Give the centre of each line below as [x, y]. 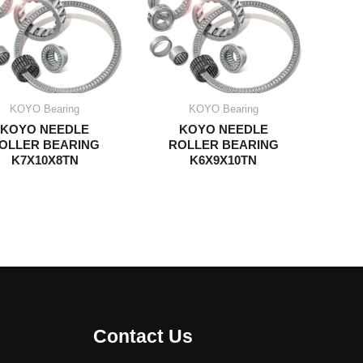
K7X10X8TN [45, 160]
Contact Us [143, 336]
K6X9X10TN [224, 160]
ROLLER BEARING [223, 144]
